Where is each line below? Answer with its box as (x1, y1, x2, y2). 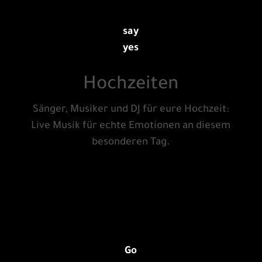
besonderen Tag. (92, 137, 170, 149)
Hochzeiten (82, 75, 179, 96)
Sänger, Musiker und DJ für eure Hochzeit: (32, 105, 229, 116)
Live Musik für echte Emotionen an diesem (31, 121, 231, 133)
